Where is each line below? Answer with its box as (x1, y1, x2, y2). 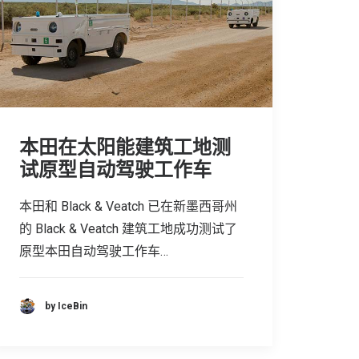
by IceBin (45, 300, 87, 312)
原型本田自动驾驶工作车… (19, 244, 168, 260)
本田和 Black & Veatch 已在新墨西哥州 (19, 199, 237, 215)
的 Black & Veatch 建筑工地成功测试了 (19, 221, 237, 237)
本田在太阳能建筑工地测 (19, 136, 231, 159)
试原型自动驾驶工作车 (19, 159, 212, 182)
